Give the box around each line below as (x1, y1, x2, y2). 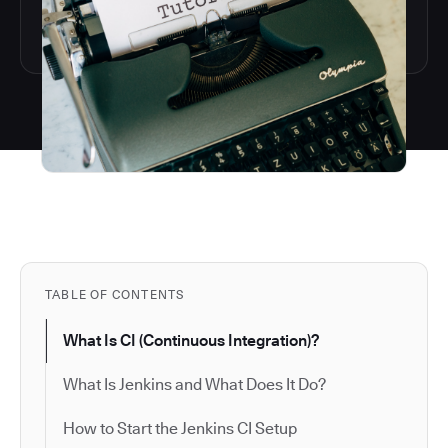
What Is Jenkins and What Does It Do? (63, 374, 326, 394)
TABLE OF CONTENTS (45, 286, 185, 302)
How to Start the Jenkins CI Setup (63, 418, 297, 438)
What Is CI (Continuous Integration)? (63, 330, 319, 350)
